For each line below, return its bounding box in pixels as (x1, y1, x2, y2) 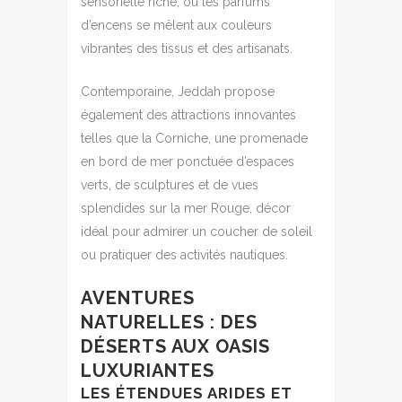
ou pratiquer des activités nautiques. (81, 247, 288, 262)
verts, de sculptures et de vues (81, 177, 258, 192)
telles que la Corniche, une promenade (81, 130, 308, 145)
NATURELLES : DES (81, 310, 258, 333)
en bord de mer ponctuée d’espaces (81, 153, 294, 169)
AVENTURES (81, 286, 195, 309)
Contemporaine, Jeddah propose (81, 83, 275, 99)
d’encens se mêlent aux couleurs (81, 17, 272, 32)
